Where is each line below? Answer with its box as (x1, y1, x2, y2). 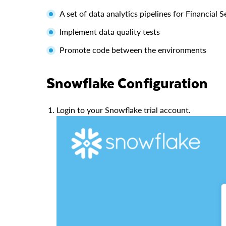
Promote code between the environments (60, 44, 206, 54)
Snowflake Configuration (55, 71, 208, 94)
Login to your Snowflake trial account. (56, 104, 191, 115)
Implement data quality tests (60, 26, 160, 36)
